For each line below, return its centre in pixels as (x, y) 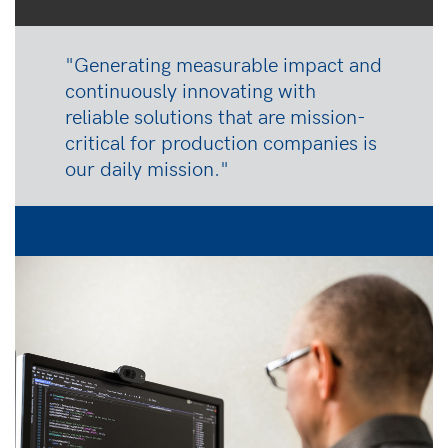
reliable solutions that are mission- (215, 116)
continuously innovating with (190, 90)
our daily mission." (147, 168)
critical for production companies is (221, 142)
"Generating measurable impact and (223, 64)
